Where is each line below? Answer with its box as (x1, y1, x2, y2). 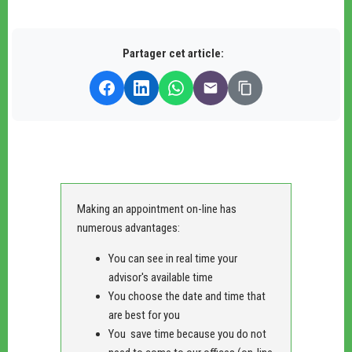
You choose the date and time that (108, 288, 266, 303)
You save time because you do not (108, 326, 266, 341)
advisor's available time (108, 269, 213, 284)
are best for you (108, 307, 180, 322)
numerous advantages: (76, 220, 180, 235)
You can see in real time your (108, 251, 237, 266)
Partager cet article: (122, 46, 224, 60)
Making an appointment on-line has (76, 201, 236, 216)
